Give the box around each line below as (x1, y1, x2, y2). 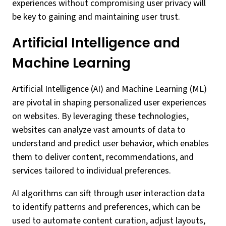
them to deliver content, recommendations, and (12, 151, 194, 163)
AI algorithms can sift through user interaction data (12, 187, 205, 200)
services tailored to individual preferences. (12, 164, 171, 177)
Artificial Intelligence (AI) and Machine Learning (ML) (12, 83, 207, 95)
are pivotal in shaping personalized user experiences (12, 96, 206, 109)
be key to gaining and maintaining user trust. (12, 11, 180, 23)
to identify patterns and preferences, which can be (12, 201, 200, 213)
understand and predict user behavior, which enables (12, 137, 209, 150)
